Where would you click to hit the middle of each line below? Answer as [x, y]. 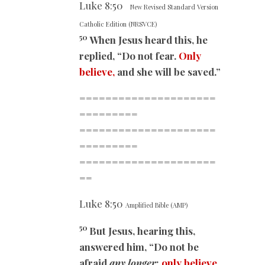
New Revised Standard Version [174, 7]
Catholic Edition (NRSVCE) [118, 24]
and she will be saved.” [168, 72]
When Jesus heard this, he [148, 40]
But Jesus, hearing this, [142, 230]
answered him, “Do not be [139, 246]
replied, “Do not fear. [129, 56]
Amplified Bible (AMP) [156, 205]
